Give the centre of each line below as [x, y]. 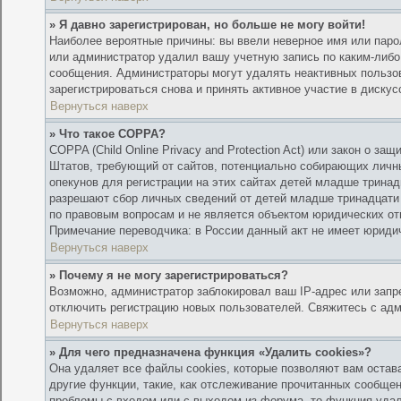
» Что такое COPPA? [108, 134]
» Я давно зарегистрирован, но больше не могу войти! [208, 25]
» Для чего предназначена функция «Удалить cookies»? [211, 353]
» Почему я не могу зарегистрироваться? [169, 276]
